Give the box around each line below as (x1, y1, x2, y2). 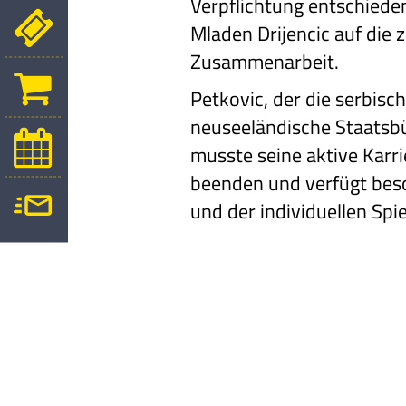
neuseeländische (190, 111, 332, 142)
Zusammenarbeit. (190, 45, 340, 77)
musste (190, 139, 254, 170)
